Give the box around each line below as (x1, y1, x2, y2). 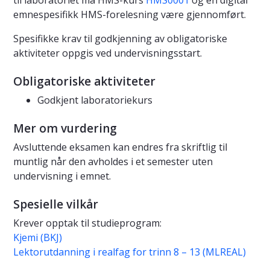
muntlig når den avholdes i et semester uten (13, 155, 213, 169)
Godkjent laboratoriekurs (37, 93, 152, 107)
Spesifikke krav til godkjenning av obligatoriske (13, 32, 227, 46)
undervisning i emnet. (13, 169, 111, 183)
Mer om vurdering (13, 121, 117, 137)
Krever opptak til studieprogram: (13, 216, 162, 230)
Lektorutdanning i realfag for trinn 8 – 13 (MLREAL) (13, 245, 246, 259)
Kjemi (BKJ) (13, 231, 62, 245)
